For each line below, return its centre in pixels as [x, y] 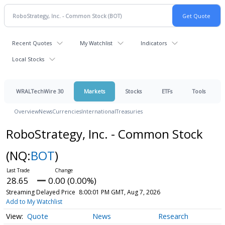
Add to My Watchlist [34, 202]
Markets [94, 91]
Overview [26, 111]
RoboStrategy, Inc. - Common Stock [104, 134]
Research [173, 216]
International [99, 111]
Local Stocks [28, 59]
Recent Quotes [32, 43]
